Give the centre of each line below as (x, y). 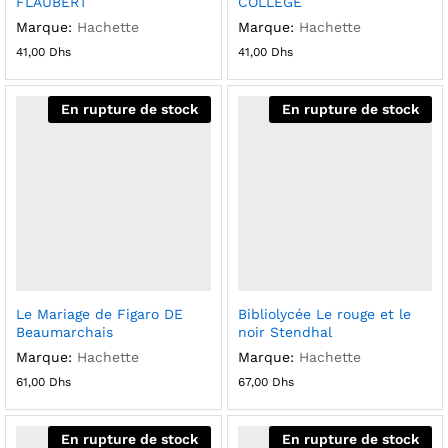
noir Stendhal (284, 331)
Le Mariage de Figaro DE (99, 313)
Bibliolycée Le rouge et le (324, 313)
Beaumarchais (64, 331)
